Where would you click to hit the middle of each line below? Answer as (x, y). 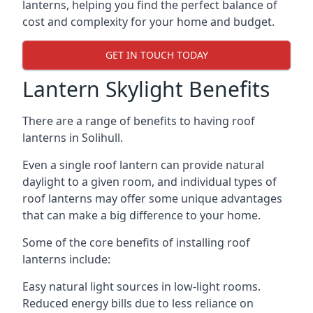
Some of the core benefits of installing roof (136, 242)
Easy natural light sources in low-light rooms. (141, 286)
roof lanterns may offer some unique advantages (152, 198)
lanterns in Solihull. (73, 137)
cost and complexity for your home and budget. (148, 21)
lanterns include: (66, 259)
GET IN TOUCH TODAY (156, 55)
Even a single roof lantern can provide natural (143, 165)
